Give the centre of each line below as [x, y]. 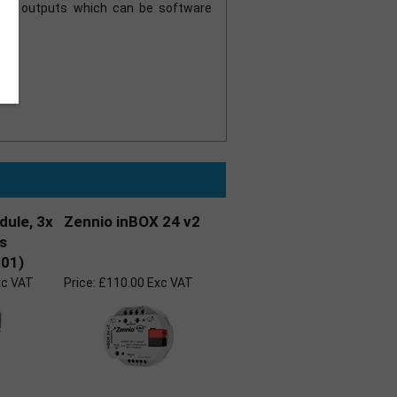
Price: [80, 283]
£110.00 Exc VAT [144, 283]
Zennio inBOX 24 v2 [132, 222]
